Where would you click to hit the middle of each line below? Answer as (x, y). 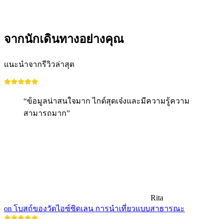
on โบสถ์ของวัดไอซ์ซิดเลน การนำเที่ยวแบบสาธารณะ (94, 208)
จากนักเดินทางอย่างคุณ (64, 39)
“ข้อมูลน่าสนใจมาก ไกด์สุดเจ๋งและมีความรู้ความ (107, 101)
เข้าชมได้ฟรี (44, 13)
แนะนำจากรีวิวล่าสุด (39, 64)
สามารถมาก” (47, 113)
